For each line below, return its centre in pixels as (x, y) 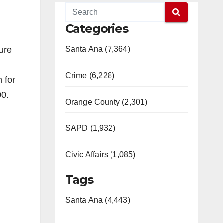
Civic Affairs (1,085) (100, 155)
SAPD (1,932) (90, 128)
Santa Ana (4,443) (98, 200)
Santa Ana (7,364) (98, 49)
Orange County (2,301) (106, 102)
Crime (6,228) (90, 75)
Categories (97, 29)
